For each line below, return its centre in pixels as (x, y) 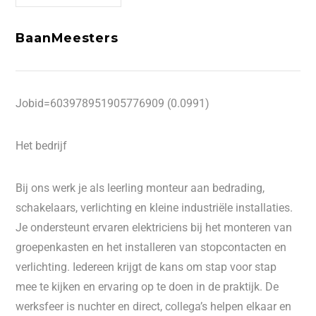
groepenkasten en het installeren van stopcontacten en (151, 247)
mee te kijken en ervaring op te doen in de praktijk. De (147, 287)
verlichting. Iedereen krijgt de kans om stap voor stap (146, 267)
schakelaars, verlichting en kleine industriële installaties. (154, 208)
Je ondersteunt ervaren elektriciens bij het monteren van (154, 227)
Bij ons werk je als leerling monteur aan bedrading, (140, 188)
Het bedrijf (42, 146)
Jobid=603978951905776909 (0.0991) (113, 103)
